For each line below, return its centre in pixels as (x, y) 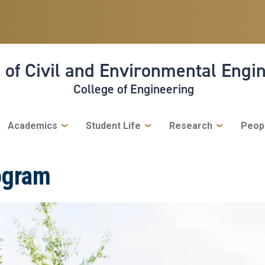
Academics (32, 125)
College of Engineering (133, 89)
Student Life (113, 125)
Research (190, 125)
